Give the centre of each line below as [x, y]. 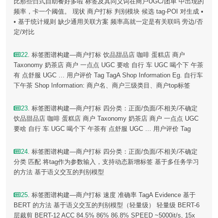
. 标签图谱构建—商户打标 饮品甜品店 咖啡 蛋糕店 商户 [107, 55]
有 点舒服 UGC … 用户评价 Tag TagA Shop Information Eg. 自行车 [108, 75]
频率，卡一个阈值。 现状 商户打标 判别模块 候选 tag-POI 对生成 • [109, 12]
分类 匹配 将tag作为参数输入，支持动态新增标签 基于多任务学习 [106, 162]
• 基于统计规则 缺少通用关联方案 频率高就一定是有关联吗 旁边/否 [108, 22]
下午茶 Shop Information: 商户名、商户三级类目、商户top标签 [102, 86]
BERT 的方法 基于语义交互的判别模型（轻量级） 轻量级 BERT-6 [107, 205]
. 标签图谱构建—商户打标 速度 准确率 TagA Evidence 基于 [112, 195]
